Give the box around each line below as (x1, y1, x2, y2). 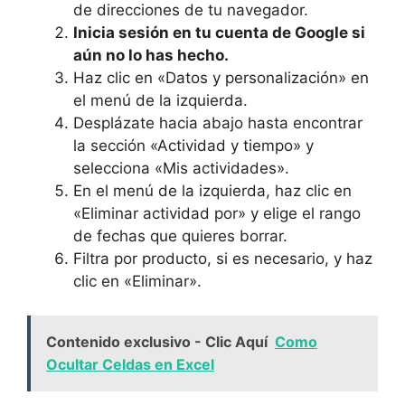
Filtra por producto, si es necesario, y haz (73, 249, 372, 268)
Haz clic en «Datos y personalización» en (73, 68, 369, 87)
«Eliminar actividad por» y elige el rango (73, 203, 361, 222)
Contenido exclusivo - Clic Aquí (46, 333, 268, 351)
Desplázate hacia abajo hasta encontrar (73, 113, 363, 132)
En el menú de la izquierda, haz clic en (73, 181, 352, 200)
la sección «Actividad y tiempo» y (73, 136, 314, 155)
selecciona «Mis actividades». (73, 158, 289, 177)
